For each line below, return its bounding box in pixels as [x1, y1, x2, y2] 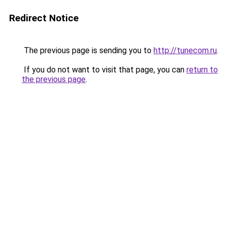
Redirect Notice [9, 12, 79, 24]
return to [186, 65, 218, 74]
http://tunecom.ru [154, 46, 217, 55]
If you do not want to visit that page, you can [22, 65, 186, 74]
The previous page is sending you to [22, 46, 154, 55]
